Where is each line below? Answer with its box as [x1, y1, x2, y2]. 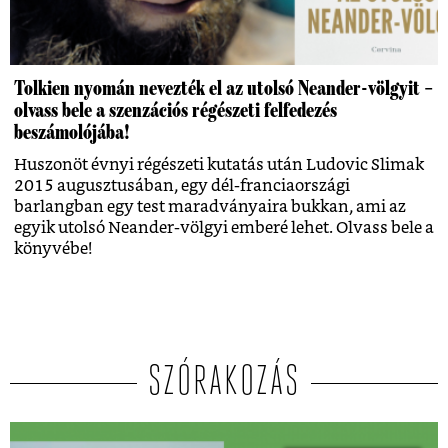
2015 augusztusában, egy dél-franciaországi [14, 177, 350, 194]
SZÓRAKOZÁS [147, 361, 301, 405]
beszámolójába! [14, 120, 130, 143]
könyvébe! [14, 240, 92, 257]
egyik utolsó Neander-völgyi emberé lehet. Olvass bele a [14, 219, 434, 236]
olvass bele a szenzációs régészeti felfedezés [14, 98, 337, 121]
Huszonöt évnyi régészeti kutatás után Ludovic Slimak [14, 156, 424, 173]
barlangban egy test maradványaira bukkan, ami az [14, 198, 406, 215]
